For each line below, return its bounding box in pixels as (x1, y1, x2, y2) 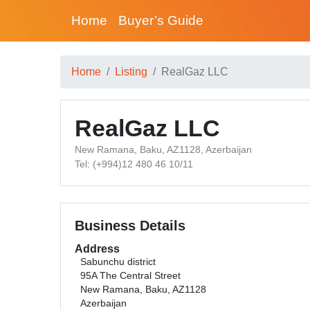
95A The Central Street (80, 271, 181, 281)
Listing (115, 66, 147, 77)
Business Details (75, 218, 185, 233)
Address (75, 243, 120, 255)
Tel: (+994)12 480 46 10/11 (75, 158, 193, 170)
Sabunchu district (80, 257, 156, 267)
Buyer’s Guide (118, 13, 203, 28)
